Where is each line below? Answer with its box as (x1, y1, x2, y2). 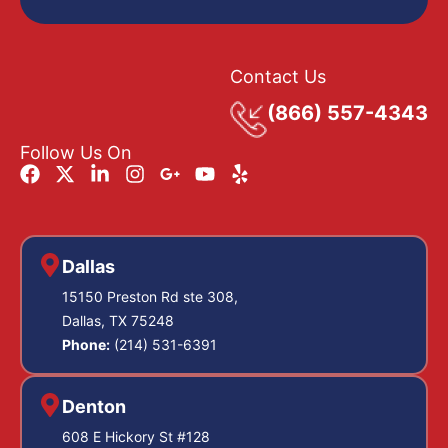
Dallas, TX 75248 (62, 311, 174, 329)
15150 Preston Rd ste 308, (62, 287, 238, 305)
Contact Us (230, 66, 326, 88)
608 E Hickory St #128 (62, 427, 210, 445)
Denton (62, 395, 126, 417)
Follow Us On (20, 141, 132, 163)
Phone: (62, 335, 110, 353)
